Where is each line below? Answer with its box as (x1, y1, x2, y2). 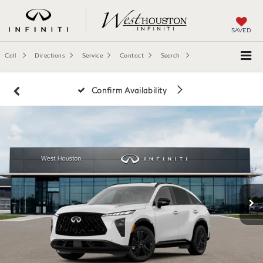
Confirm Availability (91, 85, 170, 95)
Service (82, 52, 103, 59)
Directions (35, 52, 65, 59)
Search (160, 52, 180, 59)
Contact (119, 52, 144, 59)
